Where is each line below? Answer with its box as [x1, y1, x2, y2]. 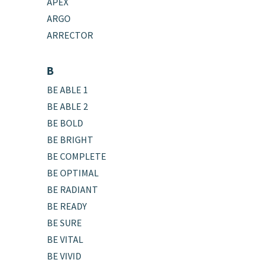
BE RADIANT [47, 183, 99, 195]
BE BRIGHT [47, 133, 94, 145]
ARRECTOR [47, 28, 94, 41]
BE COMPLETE [47, 150, 107, 162]
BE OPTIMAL [47, 166, 99, 179]
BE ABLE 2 [47, 100, 88, 112]
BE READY [47, 199, 87, 212]
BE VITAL [47, 233, 84, 245]
